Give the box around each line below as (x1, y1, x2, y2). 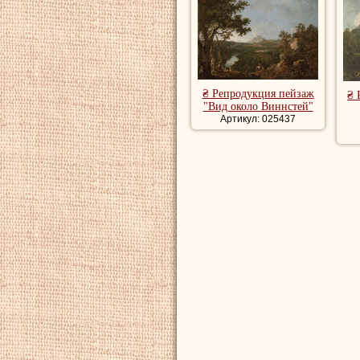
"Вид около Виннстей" (202, 100, 313, 112)
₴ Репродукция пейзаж (202, 88, 314, 100)
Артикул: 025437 (220, 113, 297, 125)
